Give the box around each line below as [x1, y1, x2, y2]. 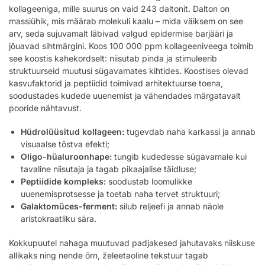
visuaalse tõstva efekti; [21, 139, 109, 150]
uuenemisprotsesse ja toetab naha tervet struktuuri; [21, 189, 220, 199]
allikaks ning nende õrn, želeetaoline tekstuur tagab [9, 250, 208, 260]
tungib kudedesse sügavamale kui [112, 151, 247, 162]
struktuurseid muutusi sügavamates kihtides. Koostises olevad [9, 65, 248, 76]
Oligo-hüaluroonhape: [21, 151, 112, 162]
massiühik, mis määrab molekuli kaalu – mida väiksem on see [9, 15, 243, 26]
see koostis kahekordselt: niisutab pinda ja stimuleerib [9, 53, 217, 63]
